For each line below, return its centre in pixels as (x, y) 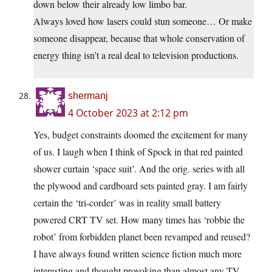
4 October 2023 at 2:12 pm (128, 113)
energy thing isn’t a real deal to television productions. (136, 55)
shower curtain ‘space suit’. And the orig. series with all (139, 168)
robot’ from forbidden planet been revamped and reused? (142, 236)
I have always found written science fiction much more (138, 253)
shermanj (88, 95)
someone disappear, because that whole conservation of (139, 38)
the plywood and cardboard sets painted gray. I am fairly (141, 185)
